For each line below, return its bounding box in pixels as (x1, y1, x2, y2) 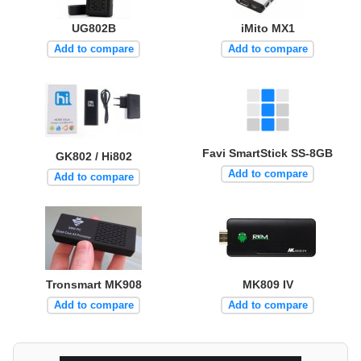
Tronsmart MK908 (45, 277, 142, 291)
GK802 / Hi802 (55, 149, 132, 163)
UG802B (71, 21, 116, 35)
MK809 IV (242, 277, 293, 291)
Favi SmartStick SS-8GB (202, 146, 333, 160)
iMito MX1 (240, 21, 295, 35)
